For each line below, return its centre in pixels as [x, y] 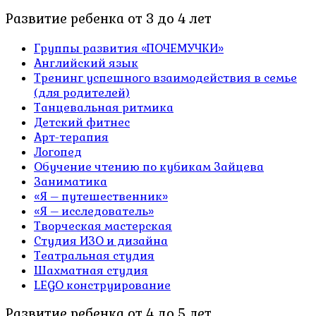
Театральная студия [94, 255]
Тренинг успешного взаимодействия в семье [165, 78]
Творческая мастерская [103, 226]
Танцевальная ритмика [104, 107]
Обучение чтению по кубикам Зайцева [149, 166]
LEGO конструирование [102, 285]
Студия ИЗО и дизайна [101, 241]
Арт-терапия [71, 137]
